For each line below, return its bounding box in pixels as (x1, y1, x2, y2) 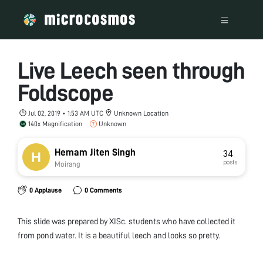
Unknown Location (114, 109, 168, 117)
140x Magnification (28, 120, 82, 127)
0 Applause (29, 187, 62, 194)
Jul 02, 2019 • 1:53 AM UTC (28, 109, 103, 117)
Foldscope (18, 81, 113, 105)
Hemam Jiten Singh (55, 147, 136, 157)
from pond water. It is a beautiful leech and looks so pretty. (18, 231, 220, 240)
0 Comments (84, 187, 122, 194)
